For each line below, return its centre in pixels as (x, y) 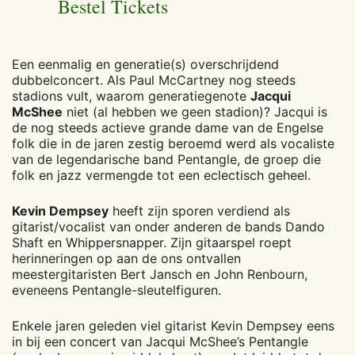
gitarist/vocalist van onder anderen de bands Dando (168, 226)
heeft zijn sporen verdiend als (199, 210)
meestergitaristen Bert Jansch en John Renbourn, (160, 274)
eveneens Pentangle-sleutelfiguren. (118, 290)
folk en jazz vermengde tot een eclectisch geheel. (163, 175)
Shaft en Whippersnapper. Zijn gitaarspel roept (152, 242)
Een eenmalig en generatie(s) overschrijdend (145, 64)
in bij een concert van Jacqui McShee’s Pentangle (160, 341)
